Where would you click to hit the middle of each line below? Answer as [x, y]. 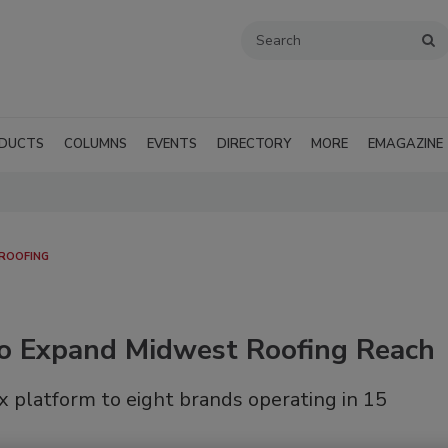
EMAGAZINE [405, 144]
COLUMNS [95, 144]
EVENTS [172, 144]
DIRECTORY [254, 144]
